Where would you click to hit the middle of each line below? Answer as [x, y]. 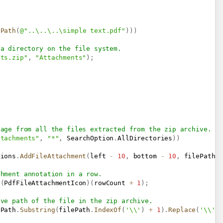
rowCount [112, 183]
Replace [182, 210]
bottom [145, 156]
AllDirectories [145, 138]
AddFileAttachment [53, 156]
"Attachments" [61, 57]
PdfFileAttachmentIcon [45, 183]
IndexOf [108, 210]
